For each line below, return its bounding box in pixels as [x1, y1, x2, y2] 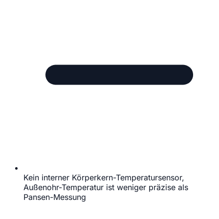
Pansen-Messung [23, 192, 86, 202]
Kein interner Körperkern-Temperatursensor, [23, 172, 184, 182]
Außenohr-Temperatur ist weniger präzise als [23, 182, 188, 192]
